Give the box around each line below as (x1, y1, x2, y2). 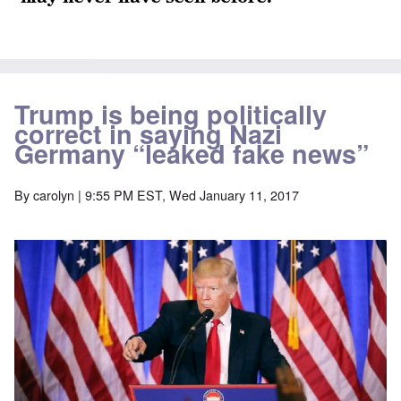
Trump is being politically (14, 96, 327, 133)
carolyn (33, 185, 74, 205)
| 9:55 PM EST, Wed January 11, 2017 (74, 185, 299, 205)
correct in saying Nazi (14, 115, 282, 153)
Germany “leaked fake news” (14, 135, 369, 173)
